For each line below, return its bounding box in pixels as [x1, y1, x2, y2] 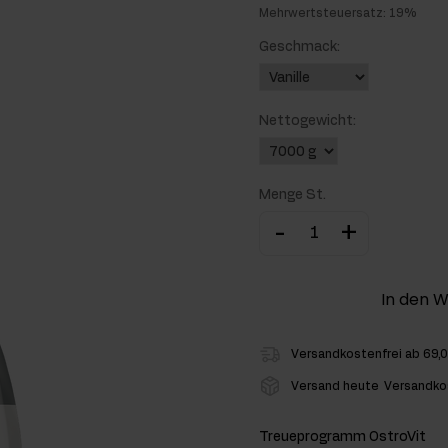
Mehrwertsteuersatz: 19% [259, 7, 417, 20]
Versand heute [291, 380, 379, 393]
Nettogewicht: [259, 114, 356, 129]
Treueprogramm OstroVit [259, 430, 426, 445]
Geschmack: [259, 40, 340, 55]
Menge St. [259, 188, 326, 203]
